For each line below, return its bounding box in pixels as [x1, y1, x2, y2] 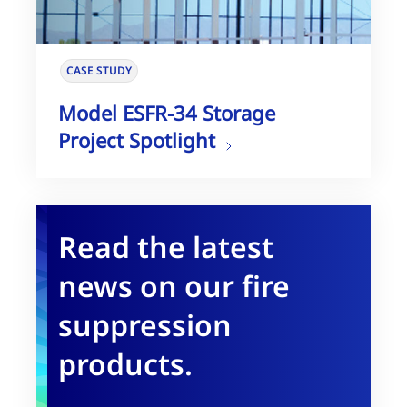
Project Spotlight [58, 125, 215, 154]
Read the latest [58, 226, 273, 266]
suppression [58, 304, 232, 344]
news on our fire [58, 265, 290, 305]
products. [58, 343, 193, 383]
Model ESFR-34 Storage [58, 98, 275, 126]
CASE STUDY [66, 63, 132, 79]
